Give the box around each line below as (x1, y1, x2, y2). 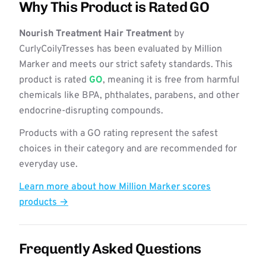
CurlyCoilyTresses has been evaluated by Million (19, 43, 222, 55)
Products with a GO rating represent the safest (19, 128, 218, 140)
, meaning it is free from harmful (103, 74, 239, 86)
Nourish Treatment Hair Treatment (19, 28, 172, 40)
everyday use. (19, 159, 78, 170)
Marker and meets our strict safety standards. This (19, 59, 233, 71)
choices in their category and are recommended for (19, 143, 237, 155)
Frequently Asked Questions (19, 240, 201, 257)
